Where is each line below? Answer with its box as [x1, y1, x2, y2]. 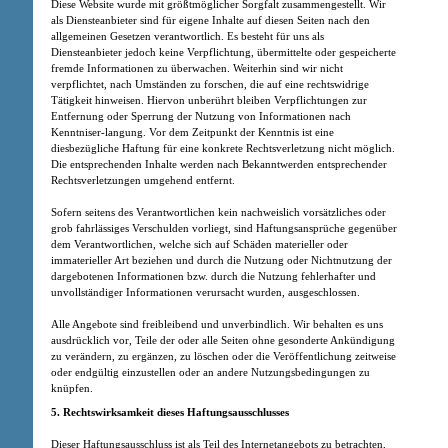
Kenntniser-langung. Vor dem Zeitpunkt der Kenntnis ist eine [51, 125, 334, 138]
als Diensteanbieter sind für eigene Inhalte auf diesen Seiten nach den [51, 13, 370, 26]
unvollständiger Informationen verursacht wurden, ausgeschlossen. [51, 285, 360, 298]
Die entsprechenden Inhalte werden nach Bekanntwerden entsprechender [51, 157, 387, 170]
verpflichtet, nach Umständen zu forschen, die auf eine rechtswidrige [51, 77, 369, 90]
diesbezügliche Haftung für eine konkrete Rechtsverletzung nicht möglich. [51, 141, 395, 154]
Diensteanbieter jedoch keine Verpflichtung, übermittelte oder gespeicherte [51, 45, 396, 58]
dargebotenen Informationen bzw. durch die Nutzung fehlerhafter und [51, 269, 376, 282]
